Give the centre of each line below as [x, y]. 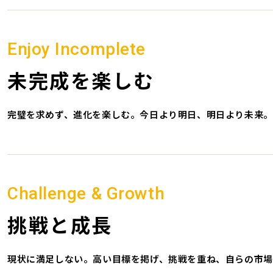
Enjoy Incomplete [76, 49]
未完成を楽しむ [81, 80]
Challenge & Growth [86, 193]
